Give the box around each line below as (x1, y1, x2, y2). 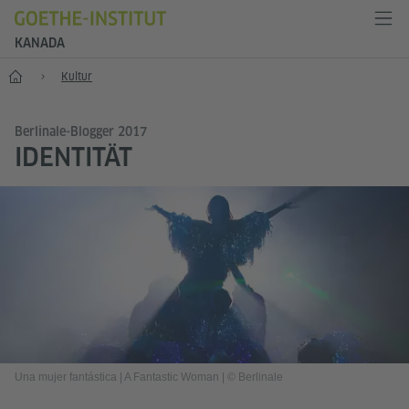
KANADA (15, 36, 65, 50)
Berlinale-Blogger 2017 (15, 124, 147, 139)
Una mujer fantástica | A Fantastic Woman (15, 371, 222, 384)
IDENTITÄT (15, 142, 132, 172)
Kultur (61, 69, 92, 83)
